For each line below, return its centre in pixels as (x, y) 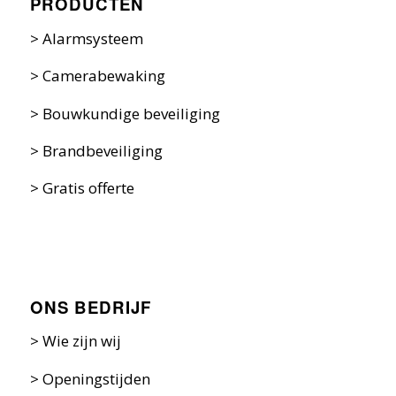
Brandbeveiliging (102, 151)
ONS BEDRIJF (90, 307)
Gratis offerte (88, 188)
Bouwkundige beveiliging (131, 113)
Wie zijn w (77, 341)
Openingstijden (96, 378)
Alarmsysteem (92, 38)
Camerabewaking (103, 76)
